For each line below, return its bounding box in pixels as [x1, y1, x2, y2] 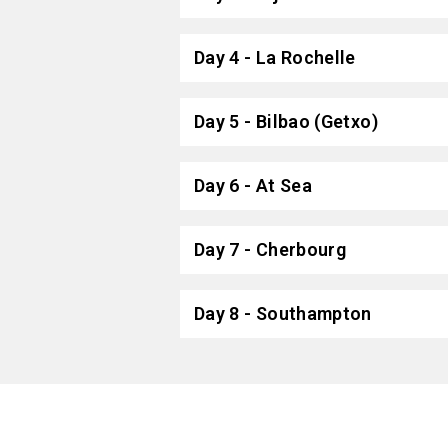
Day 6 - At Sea [194, 175, 313, 197]
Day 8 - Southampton [194, 303, 372, 325]
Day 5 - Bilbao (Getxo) [194, 111, 378, 133]
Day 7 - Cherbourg [194, 239, 347, 261]
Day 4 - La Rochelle [194, 47, 356, 69]
